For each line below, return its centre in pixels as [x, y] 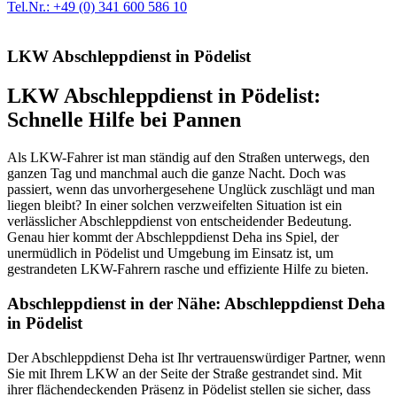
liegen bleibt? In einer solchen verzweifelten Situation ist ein [175, 206]
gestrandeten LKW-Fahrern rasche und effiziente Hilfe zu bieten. [188, 269]
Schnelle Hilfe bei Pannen [124, 120]
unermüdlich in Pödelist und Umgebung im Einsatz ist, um [170, 253]
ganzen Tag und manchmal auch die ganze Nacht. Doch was [176, 174]
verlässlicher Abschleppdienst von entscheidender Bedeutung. [179, 222]
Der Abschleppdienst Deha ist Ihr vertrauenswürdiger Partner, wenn [196, 357]
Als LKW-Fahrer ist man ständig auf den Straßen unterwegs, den [188, 158]
